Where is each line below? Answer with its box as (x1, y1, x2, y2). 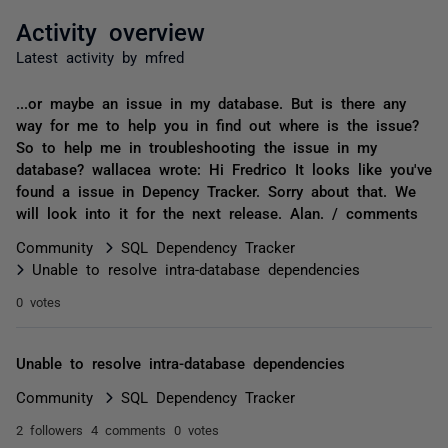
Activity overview (16, 18, 205, 43)
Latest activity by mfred (16, 49, 184, 64)
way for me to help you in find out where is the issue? (16, 117, 419, 132)
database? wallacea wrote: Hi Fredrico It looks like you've (16, 161, 432, 176)
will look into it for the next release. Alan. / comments (16, 205, 418, 220)
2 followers (16, 423, 83, 436)
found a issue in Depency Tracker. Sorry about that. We (16, 183, 416, 198)
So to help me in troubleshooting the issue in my (16, 139, 377, 154)
